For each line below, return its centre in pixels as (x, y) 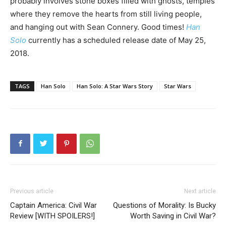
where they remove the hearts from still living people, (106, 14)
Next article (200, 191)
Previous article (32, 191)
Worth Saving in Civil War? (173, 216)
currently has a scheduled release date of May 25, (117, 40)
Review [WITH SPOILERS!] (52, 216)
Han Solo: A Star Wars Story (115, 86)
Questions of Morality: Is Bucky (164, 205)
